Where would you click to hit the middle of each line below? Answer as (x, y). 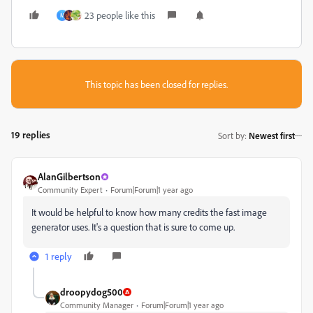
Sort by (231, 135)
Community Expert (70, 190)
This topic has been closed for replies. (156, 85)
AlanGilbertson (69, 177)
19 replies (31, 135)
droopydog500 (92, 292)
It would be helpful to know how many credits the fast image (149, 212)
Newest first (272, 135)
